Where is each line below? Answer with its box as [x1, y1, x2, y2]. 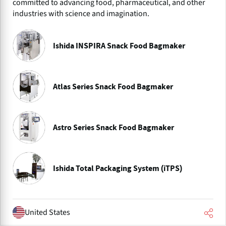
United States [25, 206, 70, 218]
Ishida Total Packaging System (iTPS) [53, 164, 182, 173]
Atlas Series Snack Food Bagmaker [53, 82, 173, 91]
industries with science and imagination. [13, 8, 149, 20]
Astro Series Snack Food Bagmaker [53, 123, 174, 132]
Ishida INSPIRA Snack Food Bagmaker [53, 41, 185, 50]
